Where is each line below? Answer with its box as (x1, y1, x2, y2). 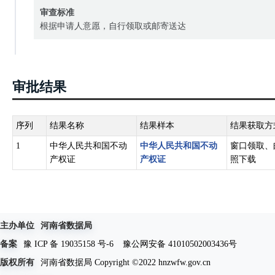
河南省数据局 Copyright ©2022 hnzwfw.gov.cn (41, 257, 211, 267)
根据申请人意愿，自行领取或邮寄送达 (40, 21, 186, 31)
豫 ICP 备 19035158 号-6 (23, 239, 114, 249)
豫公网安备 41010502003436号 (123, 239, 237, 249)
